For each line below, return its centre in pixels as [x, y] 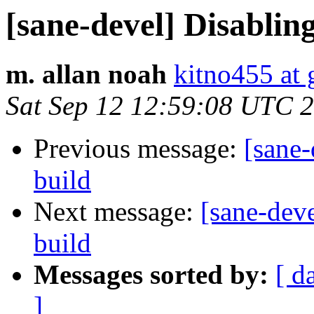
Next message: [117, 212]
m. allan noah [86, 74]
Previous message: [139, 149]
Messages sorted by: [151, 275]
